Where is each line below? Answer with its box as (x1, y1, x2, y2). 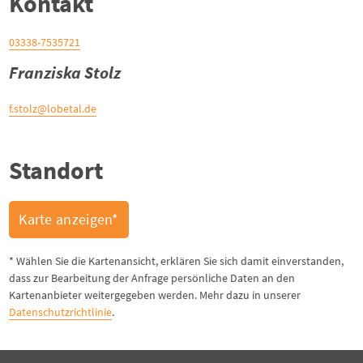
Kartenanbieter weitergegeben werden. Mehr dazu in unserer (9, 288, 301, 302)
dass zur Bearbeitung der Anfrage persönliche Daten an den (9, 271, 296, 285)
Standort (9, 155, 104, 186)
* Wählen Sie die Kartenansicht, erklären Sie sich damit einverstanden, (9, 254, 344, 268)
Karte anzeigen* (19, 210, 119, 228)
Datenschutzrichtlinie (9, 305, 113, 319)
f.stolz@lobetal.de (9, 101, 97, 116)
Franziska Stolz (9, 62, 122, 83)
